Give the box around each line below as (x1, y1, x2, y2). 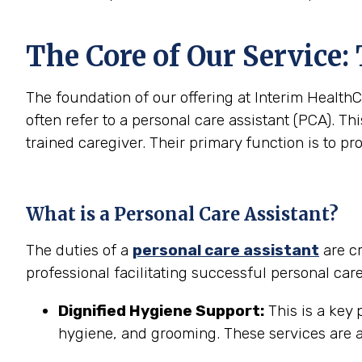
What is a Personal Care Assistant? (26, 203, 339, 225)
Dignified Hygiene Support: (58, 301, 264, 320)
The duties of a (26, 241, 133, 259)
